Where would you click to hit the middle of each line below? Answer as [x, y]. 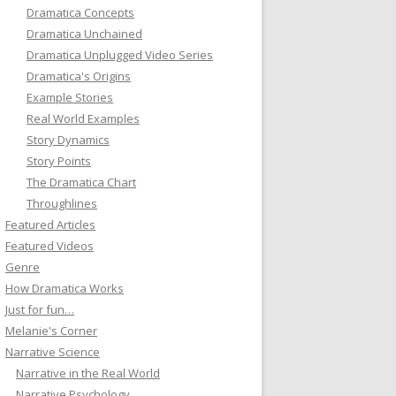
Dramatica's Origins [79, 76]
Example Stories [70, 97]
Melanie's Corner [51, 330]
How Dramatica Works [65, 288]
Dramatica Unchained [84, 33]
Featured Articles [50, 224]
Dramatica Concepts [80, 12]
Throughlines [62, 203]
